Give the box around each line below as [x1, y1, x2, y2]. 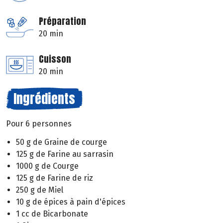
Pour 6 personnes [6, 119, 72, 129]
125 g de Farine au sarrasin [16, 149, 113, 159]
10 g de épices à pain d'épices [16, 197, 125, 207]
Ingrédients [13, 89, 75, 109]
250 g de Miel [16, 185, 63, 195]
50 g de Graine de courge [16, 137, 107, 147]
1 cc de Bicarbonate [16, 209, 88, 219]
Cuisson [39, 52, 71, 66]
